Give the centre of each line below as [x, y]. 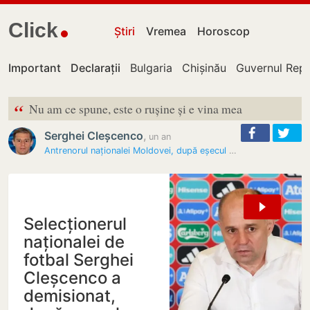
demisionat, [70, 296]
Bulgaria [151, 68]
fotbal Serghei [79, 260]
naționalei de [74, 242]
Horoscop [224, 31]
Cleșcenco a [72, 278]
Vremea [166, 31]
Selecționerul [75, 224]
